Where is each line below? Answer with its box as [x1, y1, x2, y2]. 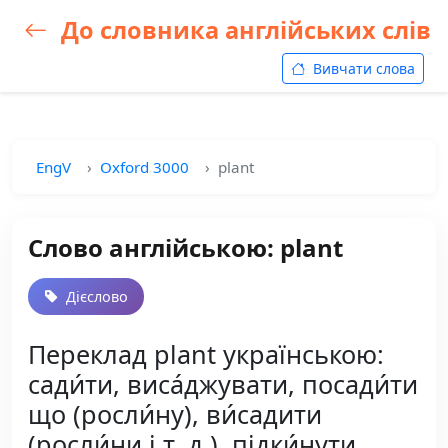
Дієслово [62, 287, 128, 306]
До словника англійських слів [55, 14, 431, 46]
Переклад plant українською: [28, 337, 384, 371]
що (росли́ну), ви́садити [28, 397, 322, 431]
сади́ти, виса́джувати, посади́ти [28, 367, 418, 401]
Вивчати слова [309, 59, 415, 78]
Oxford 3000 [100, 157, 189, 177]
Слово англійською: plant [28, 231, 343, 264]
